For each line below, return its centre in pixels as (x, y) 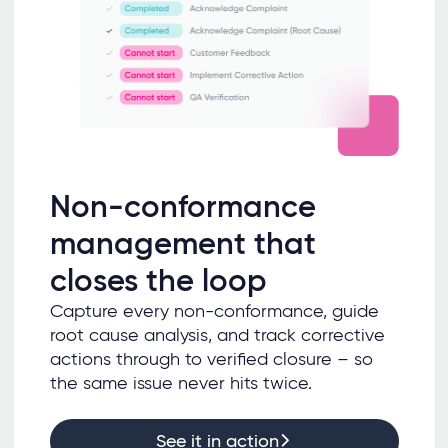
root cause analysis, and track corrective (217, 334)
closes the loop (158, 280)
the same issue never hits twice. (183, 382)
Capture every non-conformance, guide (214, 310)
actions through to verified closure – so (211, 358)
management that (182, 243)
